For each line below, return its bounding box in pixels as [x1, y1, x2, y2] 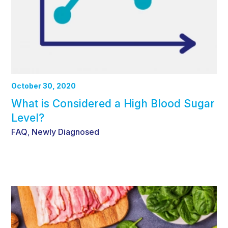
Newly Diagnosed [32, 127, 99, 137]
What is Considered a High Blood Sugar [11, 97, 215, 110]
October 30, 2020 [11, 81, 76, 91]
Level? [11, 111, 44, 125]
